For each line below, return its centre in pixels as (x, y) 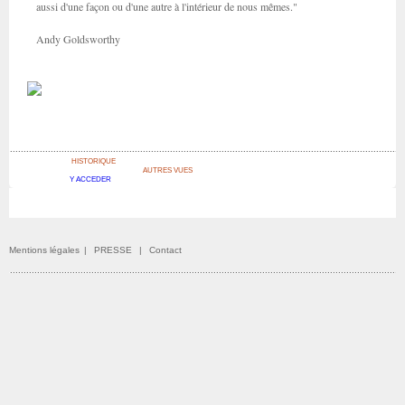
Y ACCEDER (90, 180)
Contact (165, 250)
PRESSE (113, 250)
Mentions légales (44, 250)
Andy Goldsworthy (78, 39)
